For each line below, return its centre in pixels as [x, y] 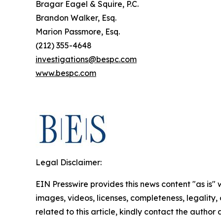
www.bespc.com [66, 73]
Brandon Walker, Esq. [76, 18]
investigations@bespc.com [86, 59]
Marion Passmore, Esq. [78, 32]
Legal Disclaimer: [69, 162]
